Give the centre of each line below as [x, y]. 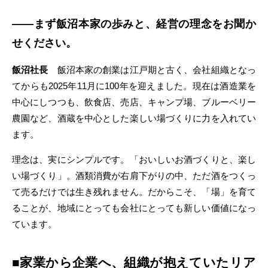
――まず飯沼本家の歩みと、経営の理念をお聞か [134, 24]
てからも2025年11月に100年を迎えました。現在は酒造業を [134, 86]
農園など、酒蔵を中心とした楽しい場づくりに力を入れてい [134, 118]
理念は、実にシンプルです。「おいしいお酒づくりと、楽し [134, 159]
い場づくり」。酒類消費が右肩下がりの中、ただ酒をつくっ [134, 176]
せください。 [44, 43]
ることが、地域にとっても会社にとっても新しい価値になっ [134, 208]
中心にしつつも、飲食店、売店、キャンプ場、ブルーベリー [134, 102]
